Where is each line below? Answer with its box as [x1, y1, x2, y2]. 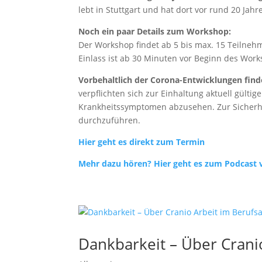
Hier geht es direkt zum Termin [78, 136, 205, 147]
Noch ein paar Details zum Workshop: [78, 26, 232, 37]
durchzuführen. [78, 115, 141, 126]
